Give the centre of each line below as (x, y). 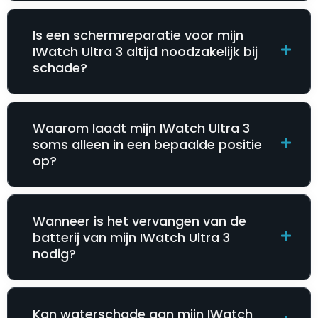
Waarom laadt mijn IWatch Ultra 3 (141, 128)
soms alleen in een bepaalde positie (147, 145)
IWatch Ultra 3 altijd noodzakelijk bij (145, 52)
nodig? (54, 254)
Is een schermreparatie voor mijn (138, 35)
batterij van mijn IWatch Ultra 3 (131, 238)
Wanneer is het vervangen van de (139, 221)
